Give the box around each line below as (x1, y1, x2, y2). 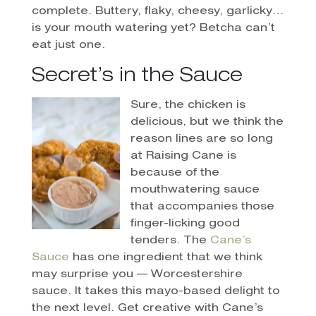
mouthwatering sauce (130, 184, 260, 195)
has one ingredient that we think (68, 252, 262, 263)
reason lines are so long (130, 133, 273, 145)
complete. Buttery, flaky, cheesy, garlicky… (31, 6, 284, 17)
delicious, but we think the (130, 116, 284, 128)
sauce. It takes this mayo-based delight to (31, 286, 280, 297)
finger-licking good (130, 218, 240, 229)
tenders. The (130, 235, 210, 246)
